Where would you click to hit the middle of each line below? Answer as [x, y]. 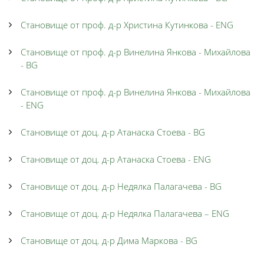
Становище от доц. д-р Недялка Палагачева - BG [121, 186]
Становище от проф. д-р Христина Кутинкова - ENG [127, 25]
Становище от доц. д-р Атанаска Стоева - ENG [116, 159]
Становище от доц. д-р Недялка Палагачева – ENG [125, 213]
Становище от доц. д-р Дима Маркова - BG [109, 240]
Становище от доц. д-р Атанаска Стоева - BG [113, 132]
